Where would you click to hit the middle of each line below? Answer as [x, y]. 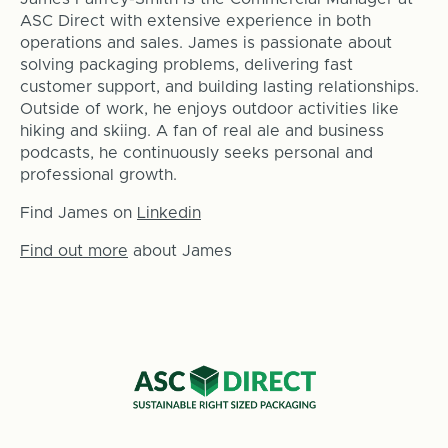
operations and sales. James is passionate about [205, 42]
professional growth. [98, 174]
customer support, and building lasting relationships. [219, 86]
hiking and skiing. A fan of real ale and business [201, 130]
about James [179, 250]
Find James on [78, 212]
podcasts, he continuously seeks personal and [196, 152]
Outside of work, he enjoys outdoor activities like [209, 108]
